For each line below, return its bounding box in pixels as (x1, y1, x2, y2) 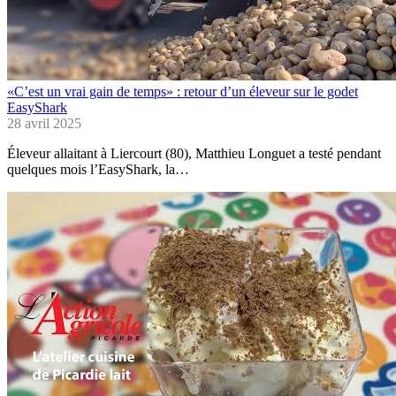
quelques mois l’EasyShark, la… (7, 162, 189, 178)
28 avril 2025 (7, 116, 81, 132)
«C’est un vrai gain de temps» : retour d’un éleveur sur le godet (7, 84, 358, 100)
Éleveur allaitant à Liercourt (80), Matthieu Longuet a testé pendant (7, 146, 381, 162)
